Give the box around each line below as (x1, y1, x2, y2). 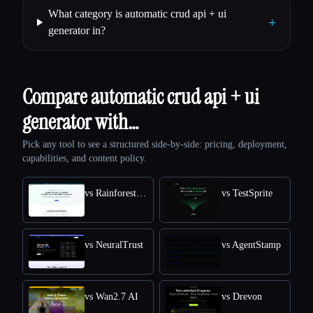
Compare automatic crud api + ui (22, 83, 259, 110)
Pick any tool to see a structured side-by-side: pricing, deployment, (22, 139, 287, 150)
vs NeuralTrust (85, 240, 143, 250)
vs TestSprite (221, 188, 272, 198)
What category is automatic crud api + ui (48, 8, 227, 20)
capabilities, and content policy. (22, 153, 147, 163)
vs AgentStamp (221, 240, 281, 250)
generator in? (48, 24, 106, 36)
